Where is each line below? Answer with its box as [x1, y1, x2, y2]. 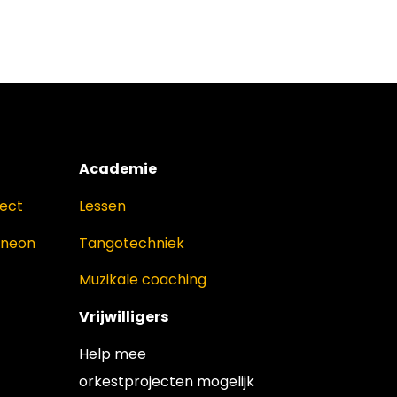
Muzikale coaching [78, 269, 206, 291]
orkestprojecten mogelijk [78, 370, 254, 392]
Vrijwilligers [78, 307, 168, 327]
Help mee [78, 343, 146, 364]
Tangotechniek [78, 232, 184, 253]
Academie [78, 159, 157, 180]
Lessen [78, 195, 126, 216]
